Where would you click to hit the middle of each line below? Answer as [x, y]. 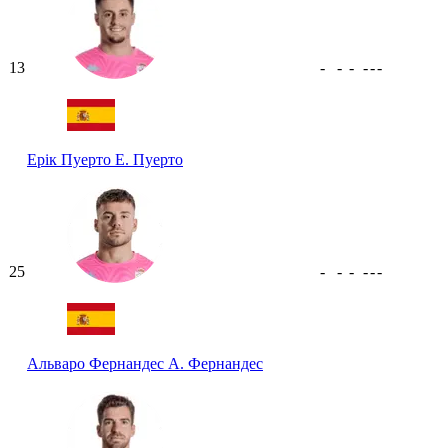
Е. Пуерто [149, 159]
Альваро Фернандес [97, 363]
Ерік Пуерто [71, 159]
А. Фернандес [215, 363]
